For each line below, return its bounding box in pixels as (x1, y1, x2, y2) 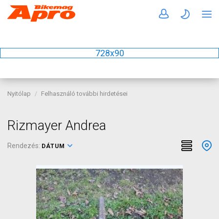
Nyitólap (7, 90, 31, 97)
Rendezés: (7, 142, 42, 150)
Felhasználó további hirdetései (41, 90, 128, 97)
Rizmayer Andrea (7, 118, 106, 133)
